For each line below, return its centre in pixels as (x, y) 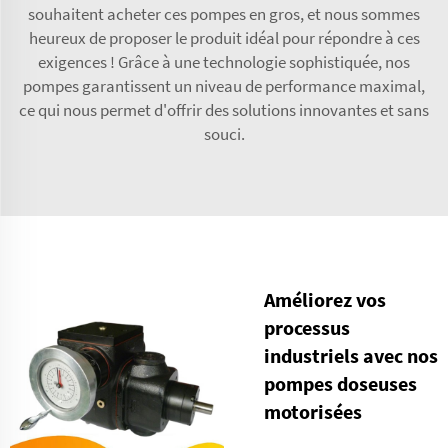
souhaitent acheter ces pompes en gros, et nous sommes (224, 13)
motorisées (313, 411)
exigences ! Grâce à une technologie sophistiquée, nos (224, 61)
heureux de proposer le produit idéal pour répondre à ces (224, 37)
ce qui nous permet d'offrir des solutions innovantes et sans (224, 109)
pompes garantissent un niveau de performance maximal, (224, 85)
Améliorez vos (325, 299)
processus (307, 327)
